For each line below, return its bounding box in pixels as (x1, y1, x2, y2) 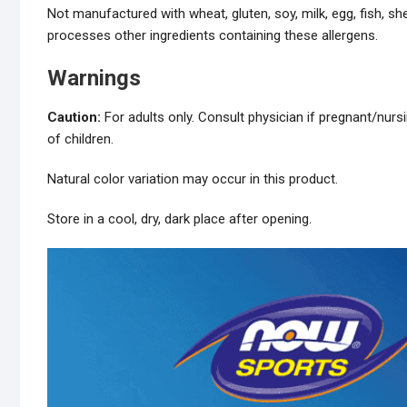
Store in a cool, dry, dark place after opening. (47, 211, 312, 228)
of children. (47, 131, 114, 148)
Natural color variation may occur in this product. (47, 171, 338, 188)
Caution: (47, 109, 101, 126)
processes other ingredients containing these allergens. (47, 27, 378, 45)
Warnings (47, 65, 141, 92)
